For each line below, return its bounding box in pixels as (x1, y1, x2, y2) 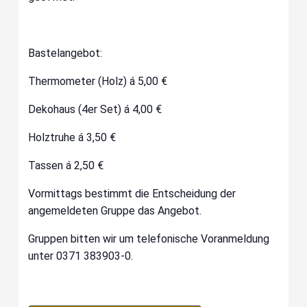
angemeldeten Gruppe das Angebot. (28, 204, 202, 218)
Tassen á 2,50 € (28, 159, 104, 173)
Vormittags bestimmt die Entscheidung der (28, 187, 236, 201)
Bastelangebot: (28, 47, 103, 60)
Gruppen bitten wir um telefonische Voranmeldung (28, 232, 270, 246)
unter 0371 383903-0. (28, 249, 134, 263)
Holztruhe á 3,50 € (28, 131, 116, 145)
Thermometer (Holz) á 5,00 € (28, 75, 168, 88)
